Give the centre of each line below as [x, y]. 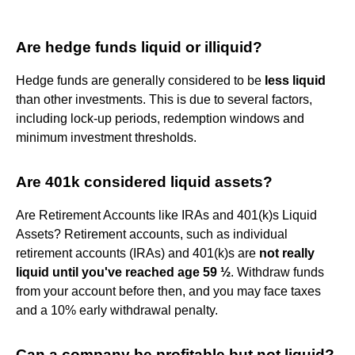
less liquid [295, 80]
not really [287, 253]
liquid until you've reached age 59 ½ [123, 272]
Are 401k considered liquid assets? [144, 181]
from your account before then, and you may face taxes [168, 291]
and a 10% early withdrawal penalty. [117, 310]
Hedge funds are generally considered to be [140, 80]
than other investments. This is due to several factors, [164, 99]
